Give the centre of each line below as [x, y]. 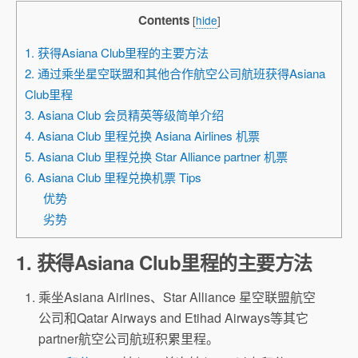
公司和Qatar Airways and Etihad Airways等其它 [174, 318]
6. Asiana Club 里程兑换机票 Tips [113, 177]
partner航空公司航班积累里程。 [129, 339]
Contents [163, 20]
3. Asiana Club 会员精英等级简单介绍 [124, 115]
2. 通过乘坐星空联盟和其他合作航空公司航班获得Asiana [175, 74]
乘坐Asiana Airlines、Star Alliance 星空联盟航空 [177, 297]
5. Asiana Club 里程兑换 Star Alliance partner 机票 [156, 157]
